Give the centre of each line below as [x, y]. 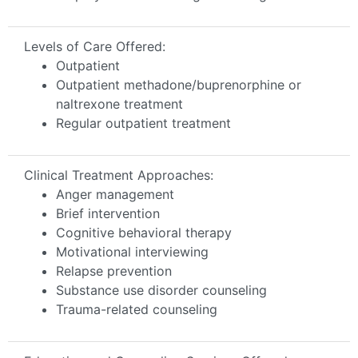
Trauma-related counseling [137, 309]
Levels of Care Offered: [95, 46]
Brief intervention [108, 213]
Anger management [115, 194]
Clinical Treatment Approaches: [119, 175]
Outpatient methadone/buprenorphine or [179, 84]
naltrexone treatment [119, 103]
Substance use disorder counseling [161, 290]
